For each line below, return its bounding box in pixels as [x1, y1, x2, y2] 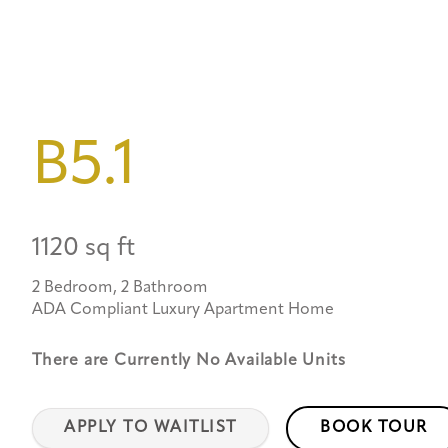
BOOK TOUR [319, 419, 427, 436]
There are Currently [32, 352, 196, 369]
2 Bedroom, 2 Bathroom [32, 279, 208, 296]
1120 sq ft [32, 235, 135, 261]
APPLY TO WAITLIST [64, 419, 237, 436]
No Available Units [196, 352, 346, 369]
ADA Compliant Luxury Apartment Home [32, 301, 334, 318]
